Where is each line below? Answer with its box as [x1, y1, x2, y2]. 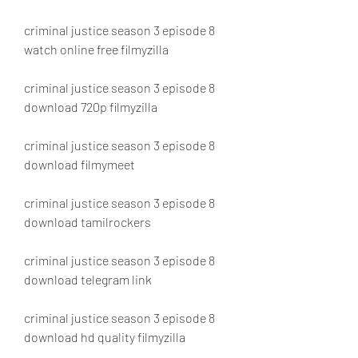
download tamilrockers [24, 214, 151, 229]
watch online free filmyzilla [24, 42, 169, 57]
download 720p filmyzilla [24, 99, 157, 114]
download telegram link [24, 272, 152, 287]
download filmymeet [24, 157, 135, 172]
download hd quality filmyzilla [24, 329, 185, 344]
